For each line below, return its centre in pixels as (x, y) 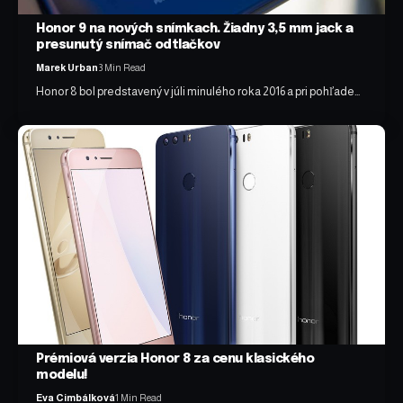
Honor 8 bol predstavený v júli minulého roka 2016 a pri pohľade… (198, 92)
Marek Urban (67, 68)
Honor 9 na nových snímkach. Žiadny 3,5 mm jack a (195, 29)
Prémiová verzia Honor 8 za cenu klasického (175, 359)
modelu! (62, 376)
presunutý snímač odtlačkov (128, 45)
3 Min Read (122, 68)
